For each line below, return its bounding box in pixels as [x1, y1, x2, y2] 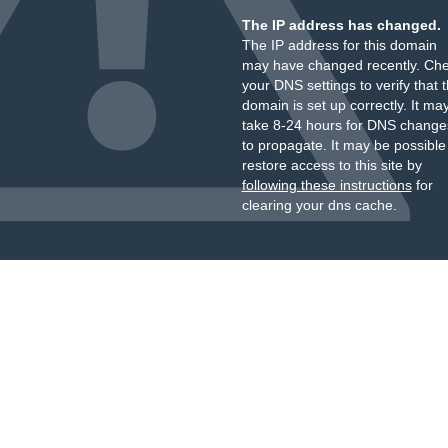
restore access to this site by [241, 157, 422, 173]
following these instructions [241, 177, 412, 193]
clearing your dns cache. [241, 197, 397, 213]
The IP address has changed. [241, 17, 441, 33]
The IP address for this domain [241, 37, 437, 53]
